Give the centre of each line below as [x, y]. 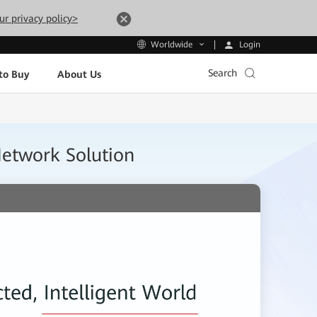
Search [223, 73]
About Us [79, 74]
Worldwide [172, 45]
